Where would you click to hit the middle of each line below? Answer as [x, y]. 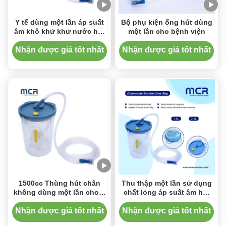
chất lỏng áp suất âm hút [166, 192]
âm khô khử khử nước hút [59, 31]
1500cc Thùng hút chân [59, 183]
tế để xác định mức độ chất [60, 201]
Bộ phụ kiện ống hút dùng [166, 22]
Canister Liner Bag [60, 40]
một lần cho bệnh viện [166, 31]
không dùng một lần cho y [60, 192]
